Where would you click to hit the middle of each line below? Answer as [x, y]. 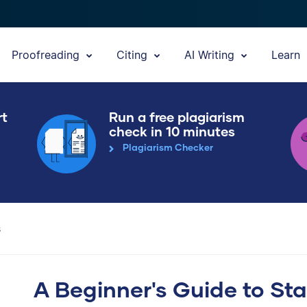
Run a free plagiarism [177, 117]
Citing [134, 55]
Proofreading [47, 55]
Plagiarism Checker [168, 148]
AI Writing [211, 55]
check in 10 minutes [172, 131]
